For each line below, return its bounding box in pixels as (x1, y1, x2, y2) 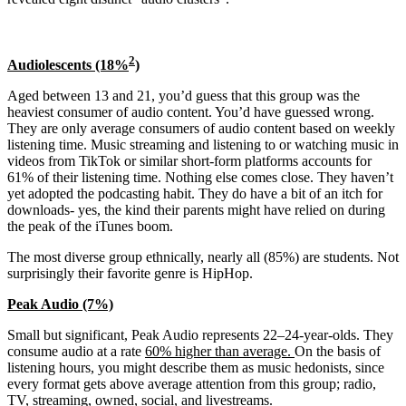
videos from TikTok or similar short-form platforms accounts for (7, 152, 372, 169)
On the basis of (295, 343, 381, 359)
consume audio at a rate (7, 343, 145, 359)
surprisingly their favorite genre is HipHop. (7, 265, 253, 281)
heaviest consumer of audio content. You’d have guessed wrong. (7, 103, 374, 120)
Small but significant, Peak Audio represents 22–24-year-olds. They (7, 326, 393, 343)
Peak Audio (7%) (7, 295, 113, 312)
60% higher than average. (145, 343, 295, 359)
